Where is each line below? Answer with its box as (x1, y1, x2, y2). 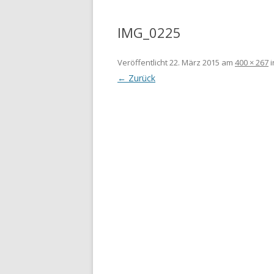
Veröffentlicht (117, 57, 169, 68)
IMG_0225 (117, 23, 181, 42)
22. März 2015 (169, 57, 220, 68)
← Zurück (117, 72, 155, 84)
